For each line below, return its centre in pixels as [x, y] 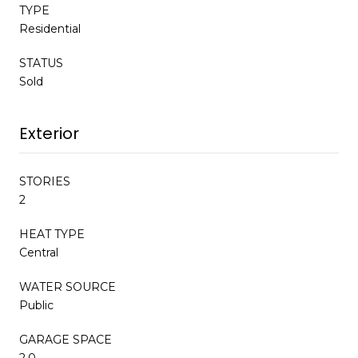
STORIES [45, 181]
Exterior [49, 133]
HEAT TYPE [52, 234]
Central [39, 252]
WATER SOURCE [68, 286]
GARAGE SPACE [66, 339]
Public [36, 305]
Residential [50, 28]
